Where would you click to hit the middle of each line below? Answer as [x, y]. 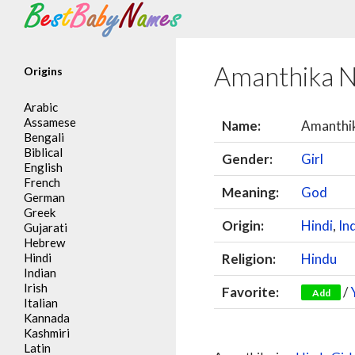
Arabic [41, 107]
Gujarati [46, 227]
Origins [43, 71]
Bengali [44, 137]
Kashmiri [47, 333]
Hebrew [44, 242]
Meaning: [251, 192]
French [42, 182]
